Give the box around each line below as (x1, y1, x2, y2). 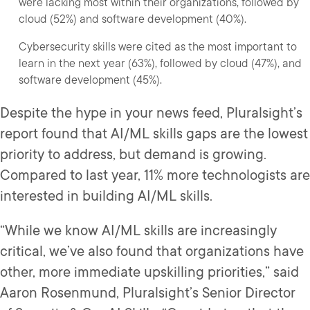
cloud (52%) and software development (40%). (19, 12, 246, 26)
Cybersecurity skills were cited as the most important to (19, 40, 297, 53)
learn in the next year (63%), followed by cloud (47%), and (19, 57, 302, 70)
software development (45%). (19, 73, 162, 86)
